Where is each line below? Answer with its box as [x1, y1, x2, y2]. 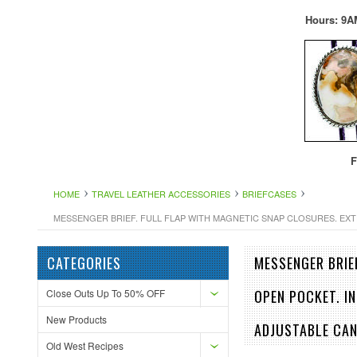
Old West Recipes [46, 339, 124, 352]
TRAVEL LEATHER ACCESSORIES [92, 187, 230, 200]
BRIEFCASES [242, 187, 296, 200]
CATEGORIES [47, 253, 121, 273]
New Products [46, 312, 107, 326]
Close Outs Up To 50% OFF [46, 286, 165, 300]
